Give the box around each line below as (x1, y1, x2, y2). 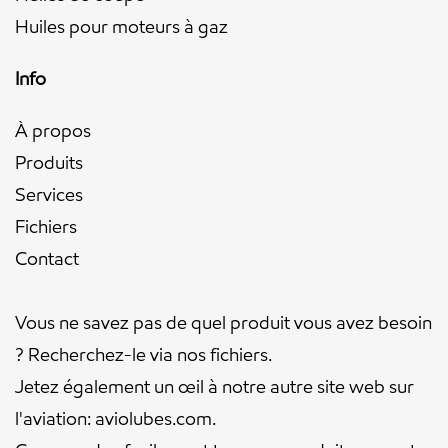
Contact (15, 247, 79, 271)
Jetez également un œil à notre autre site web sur (15, 375, 414, 399)
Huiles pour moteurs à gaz (15, 15, 228, 39)
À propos (15, 119, 91, 143)
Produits (15, 151, 83, 175)
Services (15, 183, 83, 207)
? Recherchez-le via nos (15, 343, 210, 367)
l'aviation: (15, 407, 95, 431)
